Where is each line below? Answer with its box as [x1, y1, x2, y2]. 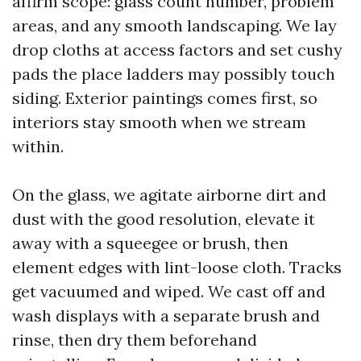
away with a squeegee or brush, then [12, 233, 288, 253]
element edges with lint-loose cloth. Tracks [12, 257, 342, 277]
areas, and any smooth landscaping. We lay [12, 15, 337, 35]
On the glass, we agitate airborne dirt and [12, 185, 326, 205]
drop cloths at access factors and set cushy [12, 39, 342, 60]
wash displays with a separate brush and [12, 305, 320, 326]
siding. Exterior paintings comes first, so [12, 88, 317, 108]
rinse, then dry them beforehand [12, 330, 257, 350]
